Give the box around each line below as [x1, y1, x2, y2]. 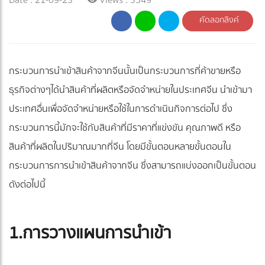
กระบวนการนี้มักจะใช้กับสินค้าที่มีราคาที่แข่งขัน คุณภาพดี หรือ [9, 119, 241, 135]
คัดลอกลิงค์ [196, 13, 239, 27]
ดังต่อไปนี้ [9, 176, 46, 192]
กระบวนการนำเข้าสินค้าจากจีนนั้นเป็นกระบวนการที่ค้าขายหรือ [9, 63, 241, 79]
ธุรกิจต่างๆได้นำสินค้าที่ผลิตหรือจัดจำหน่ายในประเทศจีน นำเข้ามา [9, 82, 252, 98]
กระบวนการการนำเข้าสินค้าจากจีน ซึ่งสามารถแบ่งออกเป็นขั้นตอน [9, 157, 256, 173]
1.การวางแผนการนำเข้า [9, 219, 172, 247]
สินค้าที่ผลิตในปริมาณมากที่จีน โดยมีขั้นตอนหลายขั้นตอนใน [9, 138, 231, 154]
